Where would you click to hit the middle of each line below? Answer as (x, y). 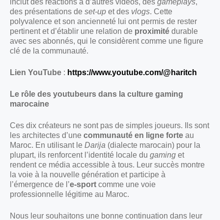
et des (119, 12)
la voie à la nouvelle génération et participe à (88, 175)
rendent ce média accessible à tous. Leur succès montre (107, 165)
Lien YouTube (37, 73)
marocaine (29, 104)
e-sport (83, 185)
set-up (95, 12)
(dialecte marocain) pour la (153, 145)
